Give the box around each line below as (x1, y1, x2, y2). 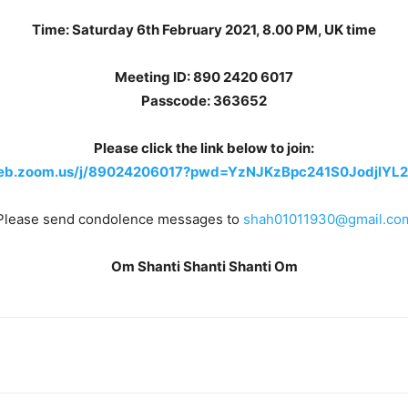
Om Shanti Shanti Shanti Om (110, 258, 298, 275)
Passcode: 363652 (141, 92, 267, 109)
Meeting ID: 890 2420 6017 (115, 68, 293, 86)
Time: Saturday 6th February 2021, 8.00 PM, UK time (32, 21, 376, 38)
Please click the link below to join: (94, 139, 314, 157)
